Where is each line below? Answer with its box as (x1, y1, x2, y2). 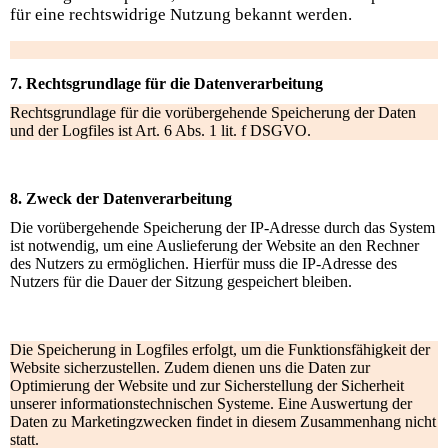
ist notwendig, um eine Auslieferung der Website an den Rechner (10, 236, 419, 254)
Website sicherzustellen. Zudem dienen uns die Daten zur (10, 358, 370, 376)
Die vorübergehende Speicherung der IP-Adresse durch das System (10, 218, 435, 236)
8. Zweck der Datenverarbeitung (10, 189, 232, 207)
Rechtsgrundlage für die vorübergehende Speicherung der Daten (10, 103, 416, 121)
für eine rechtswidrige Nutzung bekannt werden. (10, 4, 352, 24)
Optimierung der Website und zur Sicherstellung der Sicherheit (10, 376, 404, 394)
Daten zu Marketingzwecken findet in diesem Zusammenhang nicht (10, 412, 436, 430)
